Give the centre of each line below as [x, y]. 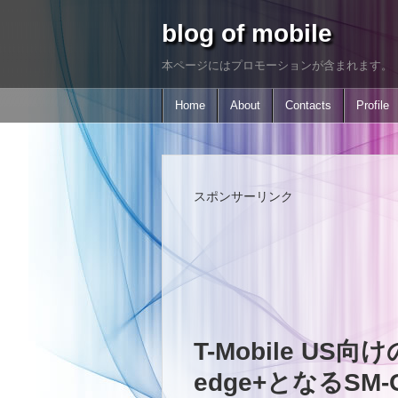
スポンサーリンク [243, 196]
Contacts [308, 106]
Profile [373, 106]
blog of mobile [247, 33]
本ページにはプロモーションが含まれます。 [277, 66]
